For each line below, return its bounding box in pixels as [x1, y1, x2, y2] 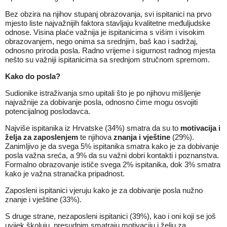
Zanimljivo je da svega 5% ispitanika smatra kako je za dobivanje [5, 142, 219, 150]
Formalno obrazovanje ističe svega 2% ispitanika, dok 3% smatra [5, 160, 220, 169]
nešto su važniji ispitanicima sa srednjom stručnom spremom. [5, 55, 210, 64]
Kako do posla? [5, 72, 60, 81]
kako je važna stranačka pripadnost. [5, 169, 125, 178]
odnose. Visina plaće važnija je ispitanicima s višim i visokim [5, 28, 205, 36]
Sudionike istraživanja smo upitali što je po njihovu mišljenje [5, 89, 201, 97]
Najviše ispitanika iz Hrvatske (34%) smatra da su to [5, 124, 180, 132]
